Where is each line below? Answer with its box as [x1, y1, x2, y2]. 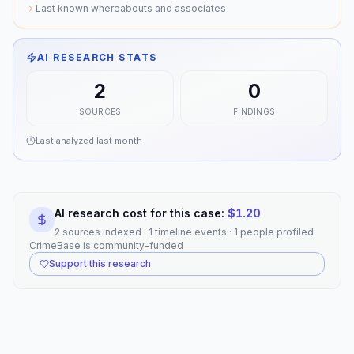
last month [96, 135, 142, 146]
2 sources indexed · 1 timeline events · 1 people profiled [55, 226, 314, 238]
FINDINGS [233, 107, 275, 116]
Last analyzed [36, 135, 96, 146]
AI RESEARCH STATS [37, 51, 157, 63]
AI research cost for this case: [55, 206, 224, 220]
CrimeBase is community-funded [29, 239, 183, 251]
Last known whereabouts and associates [36, 2, 226, 14]
